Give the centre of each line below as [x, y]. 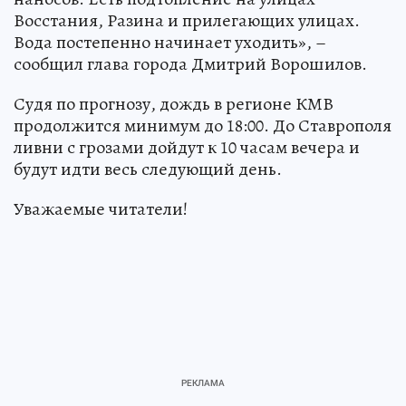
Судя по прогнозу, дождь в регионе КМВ [174, 104]
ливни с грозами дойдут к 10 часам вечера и [187, 148]
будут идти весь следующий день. [148, 169]
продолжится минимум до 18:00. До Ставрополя [203, 126]
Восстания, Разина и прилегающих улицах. [187, 21]
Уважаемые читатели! [101, 209]
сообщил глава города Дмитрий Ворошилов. [190, 64]
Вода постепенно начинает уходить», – [170, 43]
